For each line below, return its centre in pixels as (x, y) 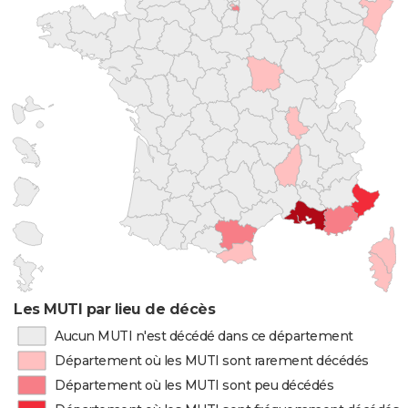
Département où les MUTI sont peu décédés (194, 385)
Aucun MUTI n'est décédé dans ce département (204, 336)
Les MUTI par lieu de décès (115, 309)
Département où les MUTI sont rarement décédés (212, 361)
